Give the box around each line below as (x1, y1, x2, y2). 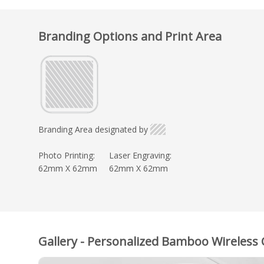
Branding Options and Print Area (38, 28, 222, 44)
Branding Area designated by (38, 123, 148, 135)
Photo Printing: (38, 149, 95, 161)
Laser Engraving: (109, 149, 171, 161)
